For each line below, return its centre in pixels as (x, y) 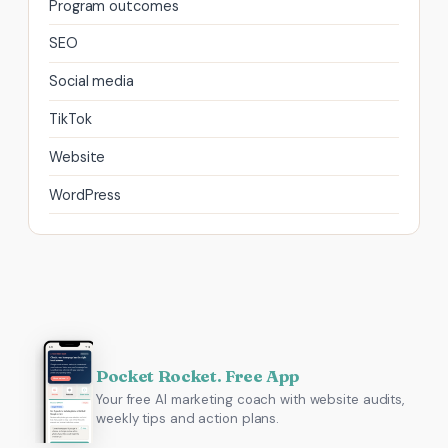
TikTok (70, 118)
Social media (91, 81)
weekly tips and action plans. (188, 418)
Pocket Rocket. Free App (197, 375)
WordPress (85, 194)
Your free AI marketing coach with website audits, (250, 399)
